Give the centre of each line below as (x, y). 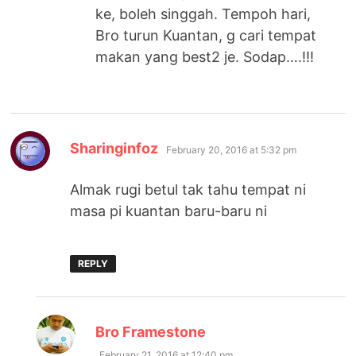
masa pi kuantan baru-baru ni (169, 211)
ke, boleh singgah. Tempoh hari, (203, 14)
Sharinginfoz (114, 149)
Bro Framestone (151, 332)
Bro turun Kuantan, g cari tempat (206, 36)
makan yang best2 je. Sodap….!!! (205, 57)
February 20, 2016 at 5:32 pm (232, 150)
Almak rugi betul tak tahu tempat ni (188, 190)
